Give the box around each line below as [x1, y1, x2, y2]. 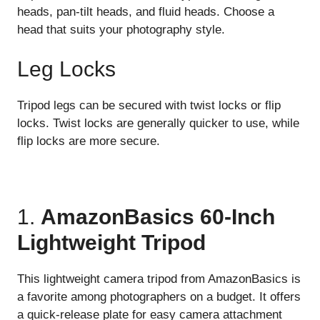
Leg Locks [17, 57, 116, 81]
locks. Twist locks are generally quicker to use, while [17, 116, 299, 131]
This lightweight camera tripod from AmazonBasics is [17, 272, 301, 286]
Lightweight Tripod [17, 231, 206, 255]
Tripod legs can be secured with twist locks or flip [17, 99, 281, 113]
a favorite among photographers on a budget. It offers [17, 290, 301, 304]
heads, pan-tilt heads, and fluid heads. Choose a [17, 4, 274, 19]
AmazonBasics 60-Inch [41, 205, 275, 229]
